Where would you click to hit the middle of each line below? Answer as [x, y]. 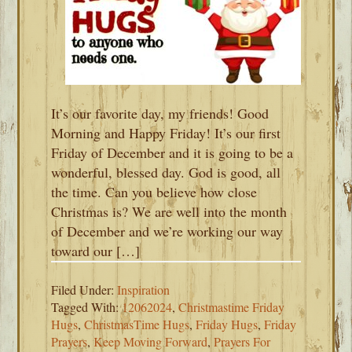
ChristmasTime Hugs [137, 324]
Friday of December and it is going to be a [172, 152]
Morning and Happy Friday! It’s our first [166, 133]
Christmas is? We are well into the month [169, 211]
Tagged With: [87, 307]
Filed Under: [84, 290]
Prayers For [242, 341]
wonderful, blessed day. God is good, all [166, 172]
